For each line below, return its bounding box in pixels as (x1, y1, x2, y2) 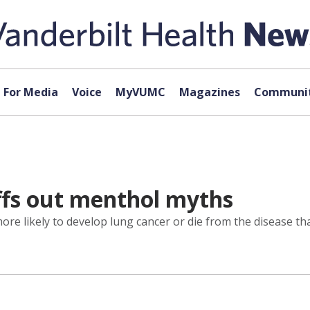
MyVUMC (115, 84, 165, 100)
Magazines (179, 84, 240, 100)
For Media (3, 84, 58, 100)
